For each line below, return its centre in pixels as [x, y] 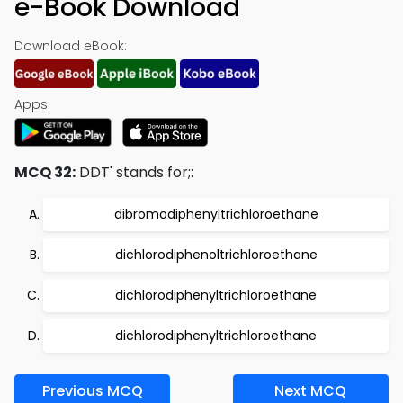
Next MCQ [311, 391]
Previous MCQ [92, 391]
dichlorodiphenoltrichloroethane [216, 255]
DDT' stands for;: [134, 172]
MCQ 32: [45, 172]
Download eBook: [71, 46]
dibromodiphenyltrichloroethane [216, 214]
